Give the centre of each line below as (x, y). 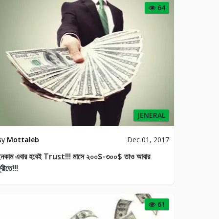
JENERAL (151, 115)
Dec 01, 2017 (148, 139)
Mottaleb (23, 139)
